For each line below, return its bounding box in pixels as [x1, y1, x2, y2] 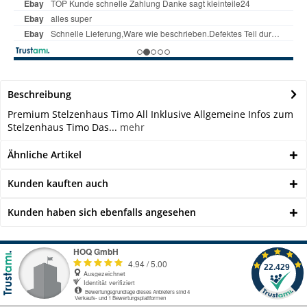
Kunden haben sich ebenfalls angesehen [8, 206, 196, 219]
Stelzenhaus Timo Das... [8, 121, 117, 134]
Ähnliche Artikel [8, 148, 82, 161]
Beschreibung [8, 88, 71, 101]
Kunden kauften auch [8, 177, 108, 190]
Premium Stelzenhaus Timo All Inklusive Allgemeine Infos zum [8, 108, 293, 121]
